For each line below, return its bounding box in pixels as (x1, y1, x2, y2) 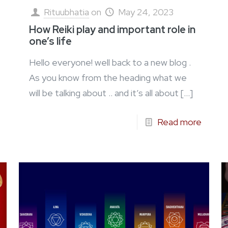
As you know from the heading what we (28, 72, 187, 84)
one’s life (28, 35, 74, 48)
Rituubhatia (43, 6, 89, 18)
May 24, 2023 (118, 6, 174, 18)
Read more (157, 116, 202, 128)
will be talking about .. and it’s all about (28, 87, 179, 99)
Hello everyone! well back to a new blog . (28, 56, 191, 69)
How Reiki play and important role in (28, 23, 195, 37)
